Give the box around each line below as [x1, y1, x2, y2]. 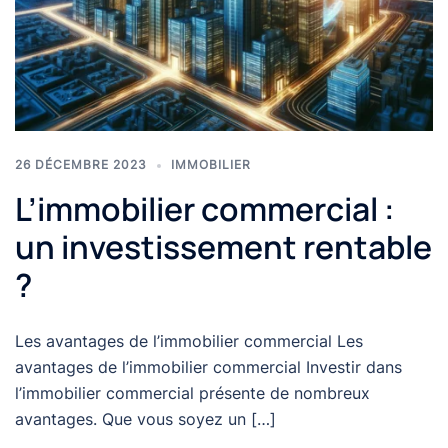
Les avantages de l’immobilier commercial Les [15, 330, 363, 351]
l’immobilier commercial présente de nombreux [15, 382, 370, 403]
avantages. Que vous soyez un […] [15, 408, 276, 429]
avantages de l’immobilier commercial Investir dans [15, 356, 402, 377]
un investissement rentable [15, 224, 432, 269]
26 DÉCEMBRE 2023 [15, 156, 147, 172]
